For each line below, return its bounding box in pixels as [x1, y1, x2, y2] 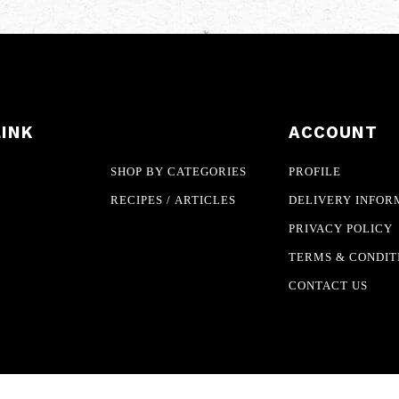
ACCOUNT [289, 122, 379, 142]
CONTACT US [289, 278, 369, 292]
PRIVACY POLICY [289, 221, 394, 235]
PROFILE [289, 164, 342, 178]
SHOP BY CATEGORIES [110, 164, 248, 178]
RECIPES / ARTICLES [110, 192, 237, 207]
